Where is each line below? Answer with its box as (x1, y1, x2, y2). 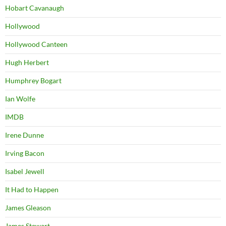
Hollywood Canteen (5, 39, 68, 48)
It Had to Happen (5, 185, 59, 194)
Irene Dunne (5, 130, 44, 139)
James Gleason (5, 203, 51, 212)
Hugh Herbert (5, 58, 49, 67)
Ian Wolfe (5, 94, 35, 103)
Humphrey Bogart (5, 76, 62, 85)
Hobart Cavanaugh (5, 3, 64, 12)
